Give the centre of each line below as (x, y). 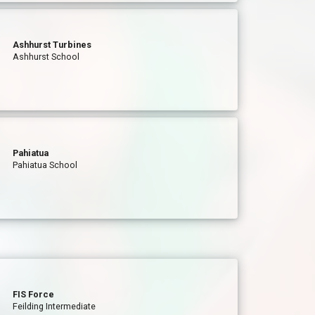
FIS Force (34, 294)
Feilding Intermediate (54, 306)
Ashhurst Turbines (52, 45)
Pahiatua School (45, 165)
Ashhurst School (46, 57)
